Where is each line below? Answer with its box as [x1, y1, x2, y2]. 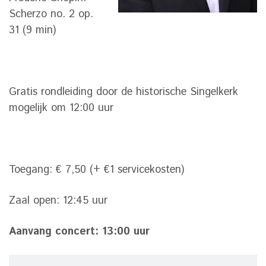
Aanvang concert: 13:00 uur [9, 224, 150, 240]
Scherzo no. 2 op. [9, 7, 93, 23]
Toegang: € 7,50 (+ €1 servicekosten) [9, 162, 184, 178]
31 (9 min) [9, 23, 56, 39]
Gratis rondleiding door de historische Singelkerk [9, 84, 238, 100]
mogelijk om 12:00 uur [9, 100, 113, 116]
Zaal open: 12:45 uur [9, 193, 107, 209]
